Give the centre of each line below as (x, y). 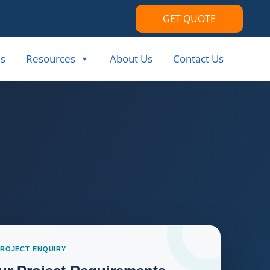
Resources (51, 58)
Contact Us (198, 58)
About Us (131, 58)
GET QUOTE (189, 19)
